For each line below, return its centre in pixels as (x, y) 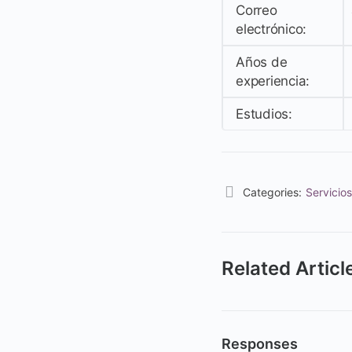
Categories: (272, 192)
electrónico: (271, 29)
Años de (262, 62)
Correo (257, 10)
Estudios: (264, 114)
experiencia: (273, 81)
